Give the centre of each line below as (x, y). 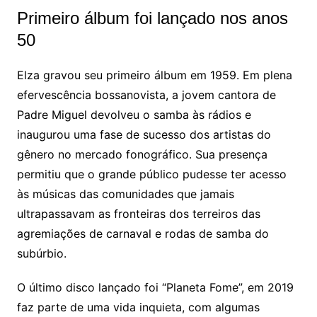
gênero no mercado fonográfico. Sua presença (142, 155)
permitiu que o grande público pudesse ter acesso (151, 174)
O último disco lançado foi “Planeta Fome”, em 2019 (155, 288)
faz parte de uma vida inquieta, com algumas (138, 307)
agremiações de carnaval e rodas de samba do (143, 234)
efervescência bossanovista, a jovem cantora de (146, 95)
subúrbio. (41, 254)
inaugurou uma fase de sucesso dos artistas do (144, 135)
